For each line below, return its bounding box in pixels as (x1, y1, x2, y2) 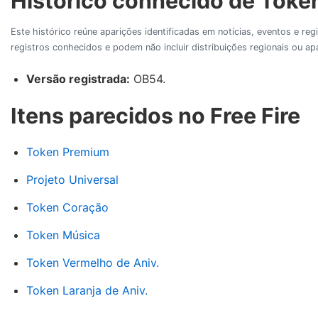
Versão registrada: (26, 71, 130, 86)
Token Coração (26, 199, 109, 214)
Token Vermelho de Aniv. (26, 255, 159, 270)
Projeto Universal (26, 172, 119, 187)
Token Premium (26, 144, 109, 159)
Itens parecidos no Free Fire (11, 102, 300, 128)
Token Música (26, 227, 100, 242)
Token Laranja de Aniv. (26, 283, 148, 297)
